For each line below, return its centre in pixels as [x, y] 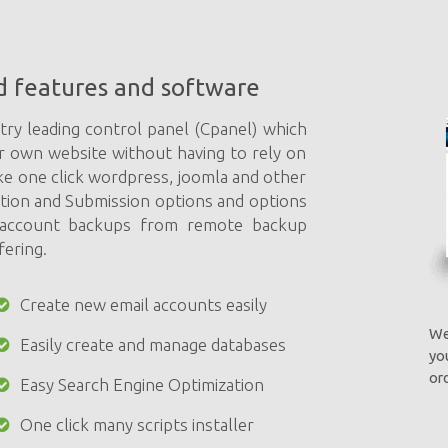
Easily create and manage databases [153, 344]
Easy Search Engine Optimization [142, 384]
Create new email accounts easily [144, 304]
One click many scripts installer [137, 424]
